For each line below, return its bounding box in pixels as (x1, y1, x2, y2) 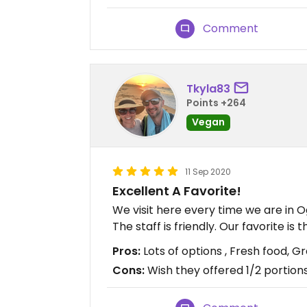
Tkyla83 (186, 80, 230, 97)
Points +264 (186, 95, 246, 110)
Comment (203, 21, 259, 37)
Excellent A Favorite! (112, 182, 241, 200)
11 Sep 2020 (185, 166, 231, 178)
